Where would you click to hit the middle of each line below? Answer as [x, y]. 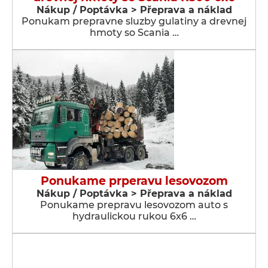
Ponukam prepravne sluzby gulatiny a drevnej [134, 21]
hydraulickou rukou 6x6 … [134, 216]
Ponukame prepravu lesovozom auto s [134, 205]
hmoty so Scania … [134, 33]
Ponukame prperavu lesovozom [134, 181]
